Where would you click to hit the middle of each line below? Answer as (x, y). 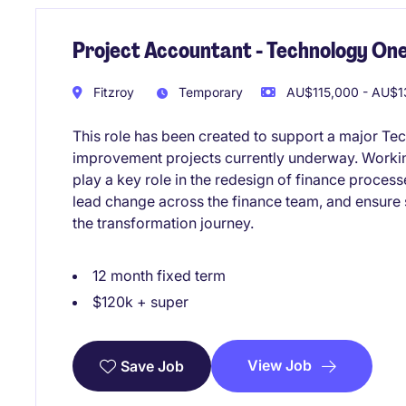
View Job (280, 365)
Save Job (152, 366)
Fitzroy (112, 92)
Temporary (209, 92)
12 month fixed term (159, 275)
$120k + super (140, 301)
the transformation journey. (163, 222)
